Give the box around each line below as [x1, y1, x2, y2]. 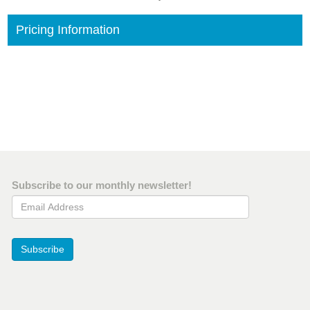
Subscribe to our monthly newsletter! [12, 179, 192, 192]
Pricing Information [16, 23, 120, 37]
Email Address [11, 196, 78, 208]
